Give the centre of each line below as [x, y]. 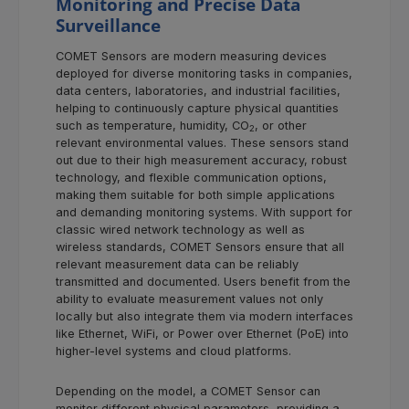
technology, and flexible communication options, [191, 177]
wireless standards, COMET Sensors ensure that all [200, 246]
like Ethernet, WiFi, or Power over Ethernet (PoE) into [202, 333]
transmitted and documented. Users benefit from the [203, 281]
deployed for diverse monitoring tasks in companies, [204, 73]
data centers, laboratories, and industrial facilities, [198, 90]
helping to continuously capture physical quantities [197, 108]
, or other [281, 125]
